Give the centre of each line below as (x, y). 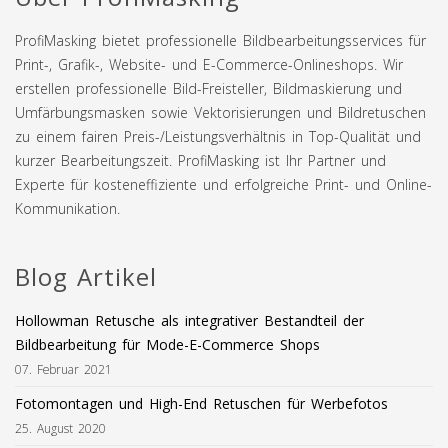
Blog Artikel (86, 276)
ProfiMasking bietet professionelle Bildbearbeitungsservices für (220, 40)
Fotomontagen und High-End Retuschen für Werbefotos (201, 403)
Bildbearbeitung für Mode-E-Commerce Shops (167, 344)
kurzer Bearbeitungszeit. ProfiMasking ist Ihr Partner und (200, 160)
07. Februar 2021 (63, 368)
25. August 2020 (60, 427)
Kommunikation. (67, 208)
